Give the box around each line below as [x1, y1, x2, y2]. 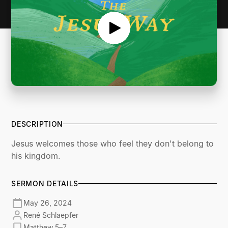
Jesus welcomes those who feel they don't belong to [11, 138, 214, 149]
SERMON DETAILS [11, 179, 79, 188]
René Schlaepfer [23, 211, 79, 220]
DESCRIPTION [11, 119, 64, 128]
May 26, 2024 [23, 198, 72, 208]
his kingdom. [11, 150, 61, 161]
